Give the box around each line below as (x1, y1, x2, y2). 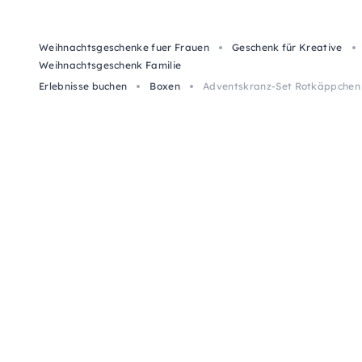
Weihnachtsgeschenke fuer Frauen (39, 41, 209, 53)
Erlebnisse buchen (39, 80, 128, 92)
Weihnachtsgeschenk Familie (39, 59, 182, 71)
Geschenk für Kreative (231, 41, 343, 53)
